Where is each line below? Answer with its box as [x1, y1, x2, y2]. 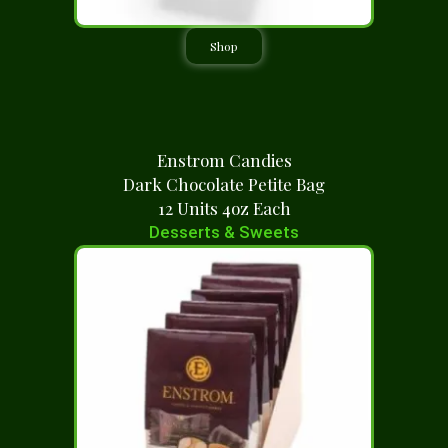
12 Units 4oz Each [157, 197, 291, 219]
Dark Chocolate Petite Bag [123, 173, 325, 195]
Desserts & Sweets [149, 222, 299, 242]
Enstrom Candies [156, 149, 292, 171]
